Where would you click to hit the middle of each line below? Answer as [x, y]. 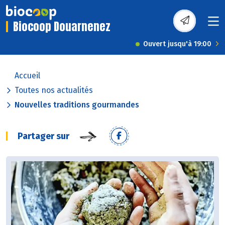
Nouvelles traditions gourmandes [77, 105]
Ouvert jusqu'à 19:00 [177, 44]
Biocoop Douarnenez [62, 27]
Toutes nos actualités [54, 90]
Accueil [27, 76]
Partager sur [43, 136]
